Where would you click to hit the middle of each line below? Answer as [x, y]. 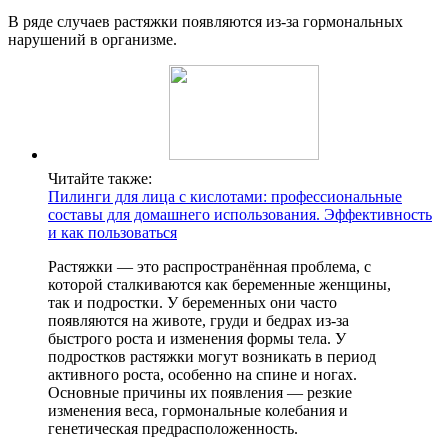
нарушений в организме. [92, 39]
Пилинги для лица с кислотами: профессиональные [225, 196]
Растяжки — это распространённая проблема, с [209, 266]
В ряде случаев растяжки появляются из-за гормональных [205, 21]
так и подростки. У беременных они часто [192, 302]
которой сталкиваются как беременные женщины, [219, 284]
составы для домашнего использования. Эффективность [240, 214]
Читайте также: [100, 178]
